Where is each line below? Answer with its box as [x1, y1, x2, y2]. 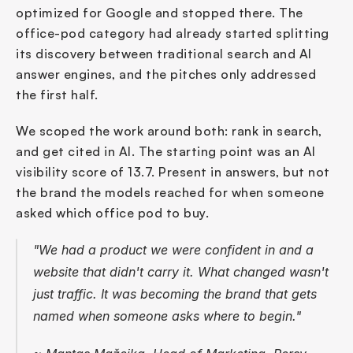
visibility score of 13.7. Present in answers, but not [16, 164, 330, 180]
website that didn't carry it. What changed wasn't [33, 264, 329, 281]
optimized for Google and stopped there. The [16, 5, 303, 21]
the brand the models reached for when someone [16, 184, 325, 201]
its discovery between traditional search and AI [16, 46, 312, 62]
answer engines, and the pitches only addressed [16, 66, 316, 83]
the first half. [16, 87, 98, 103]
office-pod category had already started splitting [16, 25, 329, 42]
